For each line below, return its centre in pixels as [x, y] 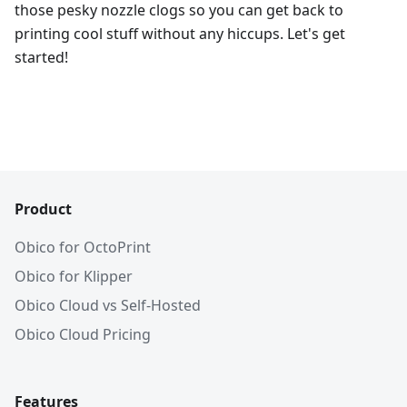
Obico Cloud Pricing [83, 334]
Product [43, 209]
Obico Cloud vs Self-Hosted [108, 305]
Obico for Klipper [74, 276]
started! [41, 57]
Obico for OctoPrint [83, 247]
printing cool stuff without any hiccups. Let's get [180, 33]
